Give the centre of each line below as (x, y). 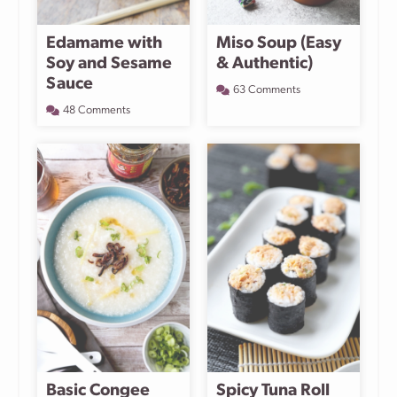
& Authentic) (265, 64)
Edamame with (104, 43)
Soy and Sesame (109, 64)
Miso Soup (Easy (279, 43)
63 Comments (267, 90)
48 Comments (97, 110)
